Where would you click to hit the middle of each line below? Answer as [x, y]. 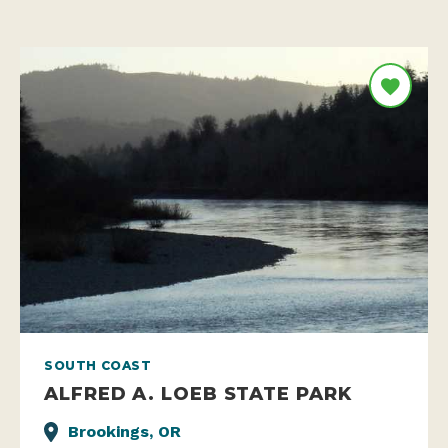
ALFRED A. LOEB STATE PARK [198, 393]
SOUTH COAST [98, 365]
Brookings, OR [124, 431]
